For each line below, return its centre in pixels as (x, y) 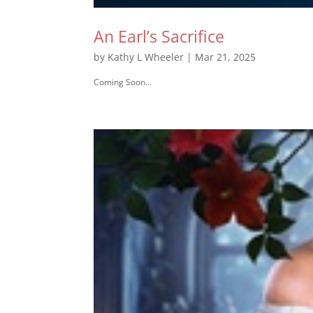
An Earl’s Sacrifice (159, 37)
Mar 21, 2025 (226, 57)
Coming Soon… (123, 82)
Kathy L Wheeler (146, 57)
